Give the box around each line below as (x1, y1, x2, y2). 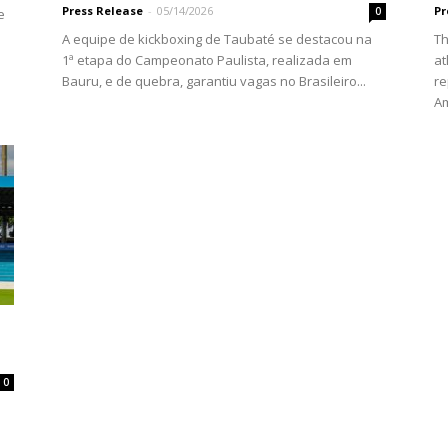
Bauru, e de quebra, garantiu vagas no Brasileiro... (62, 72, 366, 90)
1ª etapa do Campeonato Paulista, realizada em (62, 51, 352, 69)
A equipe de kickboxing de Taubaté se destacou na (62, 30, 372, 48)
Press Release (62, 3, 143, 18)
